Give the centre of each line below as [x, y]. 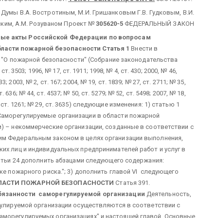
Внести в [144, 48]
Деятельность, [168, 194]
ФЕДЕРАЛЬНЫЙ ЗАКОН [159, 24]
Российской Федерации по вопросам [90, 37]
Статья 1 [116, 48]
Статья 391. [132, 183]
